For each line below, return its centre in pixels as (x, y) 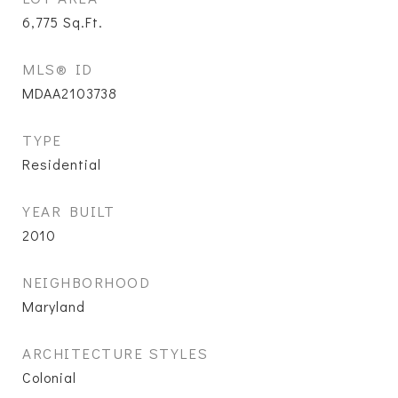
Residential (62, 164)
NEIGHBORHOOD (86, 282)
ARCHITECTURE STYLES (115, 353)
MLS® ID (58, 69)
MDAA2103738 (70, 93)
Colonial (49, 377)
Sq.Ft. (83, 22)
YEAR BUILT (68, 211)
